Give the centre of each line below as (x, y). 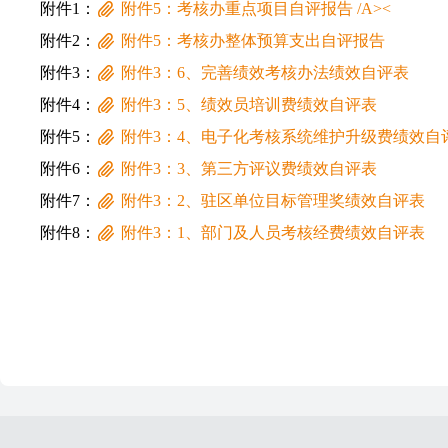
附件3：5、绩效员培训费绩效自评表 (249, 104)
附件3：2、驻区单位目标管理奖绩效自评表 (273, 200)
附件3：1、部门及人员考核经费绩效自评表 (273, 232)
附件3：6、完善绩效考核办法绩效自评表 (265, 72)
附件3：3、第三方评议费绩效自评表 (249, 168)
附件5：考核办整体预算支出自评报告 (253, 40)
